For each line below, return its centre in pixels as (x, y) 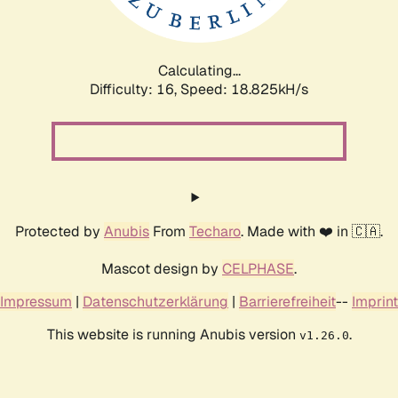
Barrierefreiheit (287, 301)
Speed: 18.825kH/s (244, 89)
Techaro (215, 231)
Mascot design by (162, 268)
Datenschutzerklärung (155, 301)
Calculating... (199, 70)
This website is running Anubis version (173, 334)
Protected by (60, 231)
